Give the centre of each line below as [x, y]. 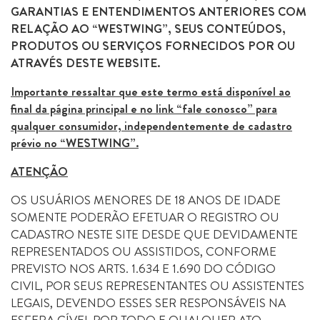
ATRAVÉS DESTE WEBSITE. [85, 63]
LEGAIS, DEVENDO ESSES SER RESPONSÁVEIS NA [148, 303]
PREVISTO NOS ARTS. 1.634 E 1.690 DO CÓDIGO [143, 269]
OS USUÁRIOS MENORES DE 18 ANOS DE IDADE [146, 200]
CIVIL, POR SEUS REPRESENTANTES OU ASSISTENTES [157, 286]
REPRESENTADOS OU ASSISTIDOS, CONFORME [144, 251]
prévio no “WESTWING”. [75, 143]
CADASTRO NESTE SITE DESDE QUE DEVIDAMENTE [154, 234]
